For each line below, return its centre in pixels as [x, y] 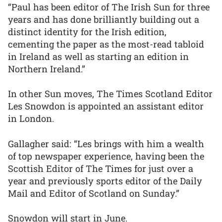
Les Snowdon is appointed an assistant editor [106, 106]
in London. [31, 119]
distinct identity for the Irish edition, [87, 31]
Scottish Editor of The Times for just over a [101, 168]
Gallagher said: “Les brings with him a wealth [106, 143]
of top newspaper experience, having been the [106, 156]
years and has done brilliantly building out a [104, 19]
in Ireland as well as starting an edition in [98, 56]
